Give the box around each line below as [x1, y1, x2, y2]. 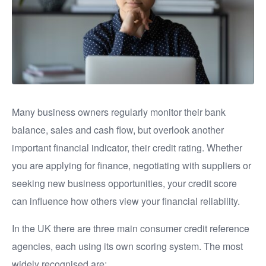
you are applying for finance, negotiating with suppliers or [12, 159, 251, 172]
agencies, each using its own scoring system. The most [12, 239, 243, 253]
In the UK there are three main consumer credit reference [12, 221, 249, 235]
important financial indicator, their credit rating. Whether [12, 141, 242, 154]
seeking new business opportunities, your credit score [12, 176, 237, 190]
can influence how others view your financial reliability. [12, 194, 240, 208]
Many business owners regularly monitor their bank [12, 105, 226, 119]
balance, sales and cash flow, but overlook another [12, 123, 224, 137]
